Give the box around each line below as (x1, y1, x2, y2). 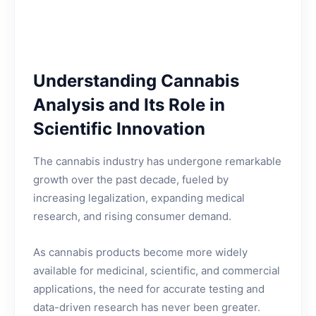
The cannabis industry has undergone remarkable (33, 154, 281, 168)
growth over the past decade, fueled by (33, 173, 229, 186)
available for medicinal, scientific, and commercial (33, 264, 280, 277)
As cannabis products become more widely (33, 245, 248, 259)
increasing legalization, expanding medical (33, 191, 245, 205)
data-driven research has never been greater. (33, 300, 260, 314)
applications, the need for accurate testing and (33, 282, 265, 296)
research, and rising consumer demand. (33, 209, 231, 223)
